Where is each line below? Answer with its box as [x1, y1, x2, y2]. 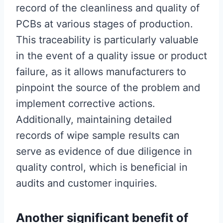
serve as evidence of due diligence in [16, 145, 192, 157]
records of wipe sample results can [16, 129, 180, 141]
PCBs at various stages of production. [16, 18, 193, 30]
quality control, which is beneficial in [16, 161, 188, 173]
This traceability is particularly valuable [16, 34, 199, 46]
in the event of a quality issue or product [16, 50, 207, 62]
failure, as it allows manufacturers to [16, 66, 186, 78]
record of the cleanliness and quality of [16, 2, 200, 14]
